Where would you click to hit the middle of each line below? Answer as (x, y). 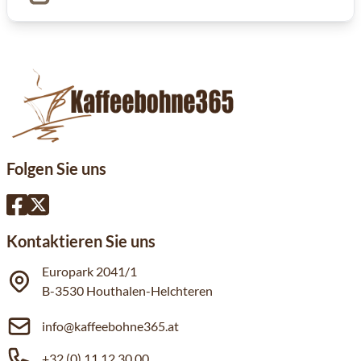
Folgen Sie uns (56, 168)
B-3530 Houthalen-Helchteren (127, 290)
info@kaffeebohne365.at (110, 326)
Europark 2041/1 (89, 271)
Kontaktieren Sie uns (81, 241)
